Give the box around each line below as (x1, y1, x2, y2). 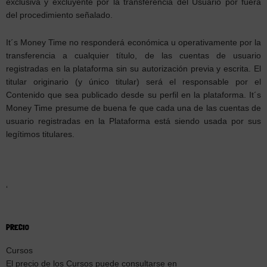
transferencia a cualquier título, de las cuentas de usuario (6, 51, 261, 61)
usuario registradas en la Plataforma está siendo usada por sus (6, 117, 261, 126)
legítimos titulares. (6, 130, 74, 139)
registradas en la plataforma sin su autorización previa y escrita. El (6, 64, 261, 74)
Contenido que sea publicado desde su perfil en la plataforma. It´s (6, 91, 261, 100)
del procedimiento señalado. (6, 11, 113, 20)
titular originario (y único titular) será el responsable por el (6, 77, 261, 87)
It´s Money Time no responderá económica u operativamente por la (6, 38, 261, 48)
